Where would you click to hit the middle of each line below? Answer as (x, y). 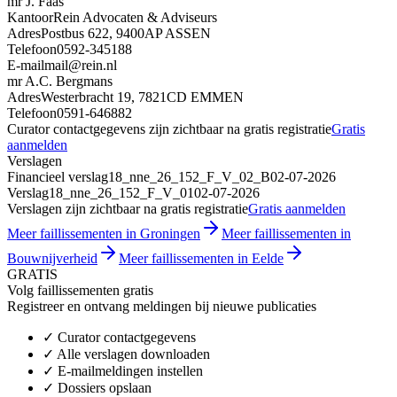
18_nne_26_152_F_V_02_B (189, 176)
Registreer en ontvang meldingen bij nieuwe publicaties (162, 306)
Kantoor (30, 17)
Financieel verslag (58, 176)
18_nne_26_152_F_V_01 (121, 192)
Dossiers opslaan (105, 387)
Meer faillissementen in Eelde (201, 258)
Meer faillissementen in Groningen (104, 233)
